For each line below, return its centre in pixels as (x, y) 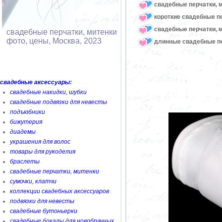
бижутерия (26, 122)
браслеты (25, 162)
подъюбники (28, 112)
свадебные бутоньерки (44, 211)
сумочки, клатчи (33, 181)
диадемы (23, 132)
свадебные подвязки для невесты (58, 102)
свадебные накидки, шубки (48, 92)
